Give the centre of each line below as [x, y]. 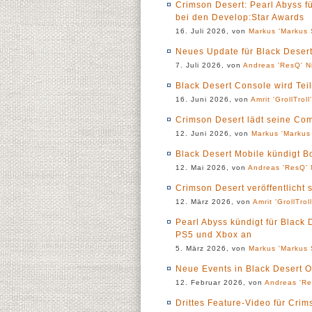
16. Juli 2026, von [212, 31]
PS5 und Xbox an [214, 235]
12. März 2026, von [214, 202]
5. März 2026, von [212, 248]
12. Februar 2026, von [220, 282]
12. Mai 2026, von [212, 167]
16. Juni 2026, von [213, 99]
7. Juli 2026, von [209, 65]
